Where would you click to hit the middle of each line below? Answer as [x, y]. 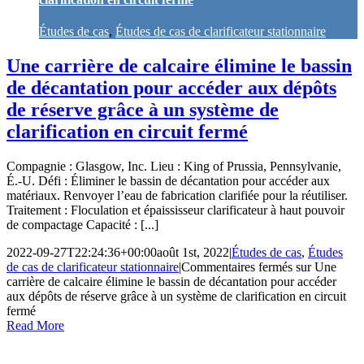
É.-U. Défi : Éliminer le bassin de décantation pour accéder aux [168, 181]
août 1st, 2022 [193, 253]
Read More [35, 326]
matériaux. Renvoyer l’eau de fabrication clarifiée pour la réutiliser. [177, 196]
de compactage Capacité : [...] [82, 225]
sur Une [314, 267]
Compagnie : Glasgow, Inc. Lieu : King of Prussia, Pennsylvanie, [174, 167]
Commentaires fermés [237, 267]
